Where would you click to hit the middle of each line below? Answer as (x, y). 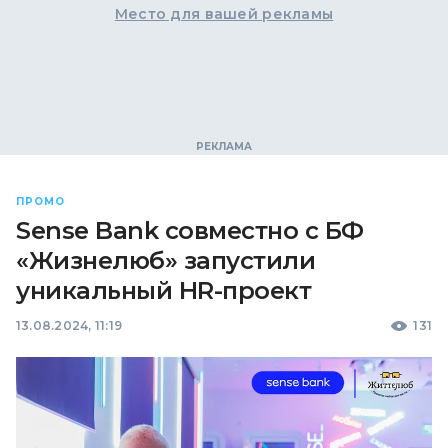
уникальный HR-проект (164, 290)
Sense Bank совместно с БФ (190, 230)
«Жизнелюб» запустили (166, 260)
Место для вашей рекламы (224, 13)
